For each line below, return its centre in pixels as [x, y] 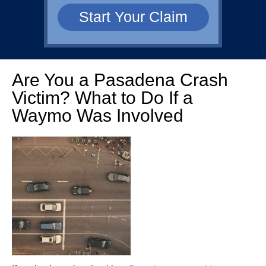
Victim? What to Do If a [102, 97]
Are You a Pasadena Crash [120, 80]
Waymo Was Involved [98, 115]
